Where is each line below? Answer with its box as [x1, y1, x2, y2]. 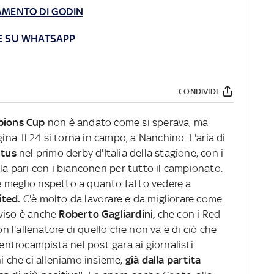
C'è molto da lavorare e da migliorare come [23, 193, 223, 206]
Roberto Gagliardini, [59, 208, 158, 221]
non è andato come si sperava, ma [45, 116, 209, 129]
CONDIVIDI [179, 86, 218, 96]
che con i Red [157, 208, 221, 221]
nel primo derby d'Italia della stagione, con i [16, 147, 224, 160]
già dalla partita [125, 254, 201, 267]
